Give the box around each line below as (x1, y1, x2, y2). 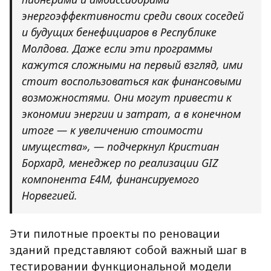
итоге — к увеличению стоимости (22, 123, 203, 138)
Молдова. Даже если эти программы (22, 41, 212, 56)
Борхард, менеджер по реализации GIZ (22, 155, 218, 171)
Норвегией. (22, 188, 77, 203)
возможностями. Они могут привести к (22, 90, 232, 105)
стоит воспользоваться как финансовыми (22, 74, 241, 89)
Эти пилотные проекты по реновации (10, 226, 220, 241)
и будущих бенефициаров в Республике (22, 25, 217, 40)
